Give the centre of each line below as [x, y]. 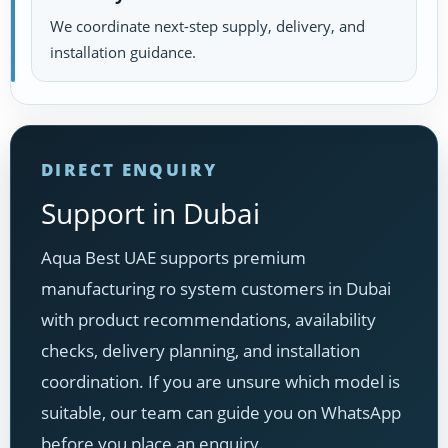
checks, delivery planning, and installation [200, 351]
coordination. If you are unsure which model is [220, 382]
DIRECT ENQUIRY [129, 170]
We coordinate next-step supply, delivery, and [207, 26]
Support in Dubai [150, 213]
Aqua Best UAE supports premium [173, 258]
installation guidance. [123, 52]
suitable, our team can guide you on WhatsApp [221, 413]
